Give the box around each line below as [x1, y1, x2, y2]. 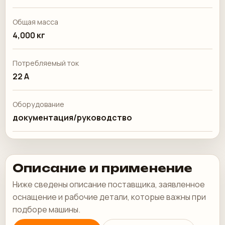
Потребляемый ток [13, 58, 79, 68]
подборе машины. [13, 204, 80, 215]
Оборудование [13, 99, 64, 109]
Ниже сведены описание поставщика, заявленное [13, 179, 205, 190]
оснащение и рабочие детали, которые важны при [13, 191, 206, 202]
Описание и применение [13, 161, 193, 175]
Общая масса [13, 17, 58, 27]
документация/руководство [13, 112, 132, 123]
